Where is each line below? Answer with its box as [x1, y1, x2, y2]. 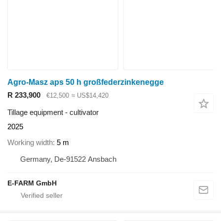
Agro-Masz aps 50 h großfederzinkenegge [7, 78, 164, 87]
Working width [7, 138, 53, 147]
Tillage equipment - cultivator [7, 108, 99, 116]
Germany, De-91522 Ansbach [20, 155, 116, 164]
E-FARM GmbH [7, 179, 57, 187]
